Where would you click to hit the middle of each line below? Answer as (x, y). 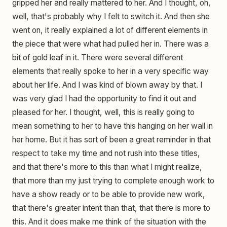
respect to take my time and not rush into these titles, (106, 153)
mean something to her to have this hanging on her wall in (112, 126)
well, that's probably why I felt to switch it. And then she (111, 16)
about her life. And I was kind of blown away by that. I (107, 85)
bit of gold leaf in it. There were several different (98, 57)
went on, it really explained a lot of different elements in (110, 30)
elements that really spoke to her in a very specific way (110, 71)
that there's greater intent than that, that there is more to (111, 208)
